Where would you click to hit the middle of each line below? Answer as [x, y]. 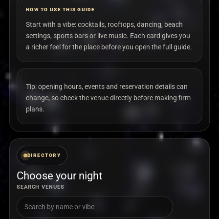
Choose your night [59, 176]
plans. [35, 109]
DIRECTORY [44, 155]
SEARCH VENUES [41, 187]
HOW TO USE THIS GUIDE [60, 10]
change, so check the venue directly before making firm [108, 98]
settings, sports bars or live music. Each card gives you [108, 36]
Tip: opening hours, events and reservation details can [107, 87]
